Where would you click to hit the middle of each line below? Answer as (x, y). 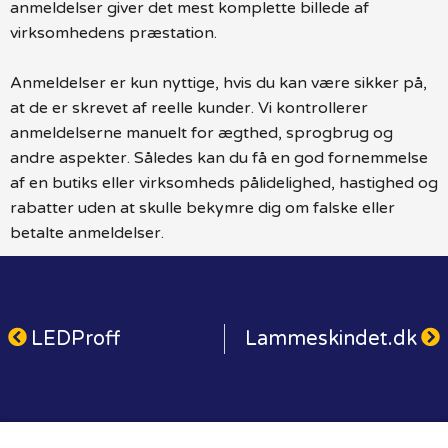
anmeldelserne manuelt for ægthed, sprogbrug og (201, 132)
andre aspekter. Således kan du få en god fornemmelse (219, 157)
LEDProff (75, 338)
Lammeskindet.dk (331, 338)
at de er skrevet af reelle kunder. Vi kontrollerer (189, 107)
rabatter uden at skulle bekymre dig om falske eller (202, 207)
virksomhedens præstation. (113, 32)
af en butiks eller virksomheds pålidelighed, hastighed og (224, 182)
